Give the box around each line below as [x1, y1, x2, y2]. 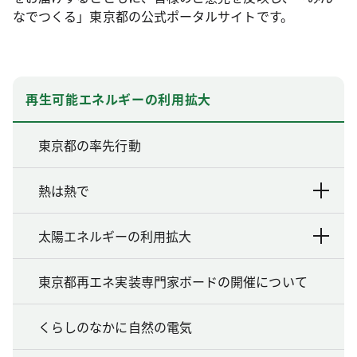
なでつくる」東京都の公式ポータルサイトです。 [13, 6, 293, 25]
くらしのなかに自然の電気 [38, 316, 192, 336]
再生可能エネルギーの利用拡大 [25, 88, 211, 108]
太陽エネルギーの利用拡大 [38, 226, 191, 245]
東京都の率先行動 [38, 135, 141, 155]
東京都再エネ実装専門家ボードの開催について [38, 271, 308, 291]
